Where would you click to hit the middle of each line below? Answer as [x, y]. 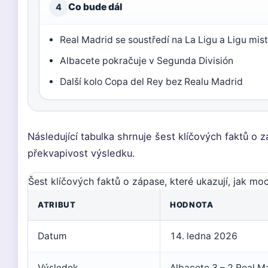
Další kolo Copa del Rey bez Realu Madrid [152, 82]
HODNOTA [192, 205]
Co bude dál [95, 7]
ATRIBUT [57, 205]
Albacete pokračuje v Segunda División [147, 61]
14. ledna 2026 [204, 236]
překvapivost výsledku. [81, 153]
